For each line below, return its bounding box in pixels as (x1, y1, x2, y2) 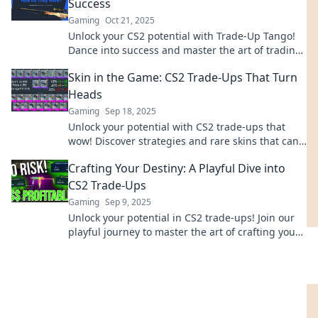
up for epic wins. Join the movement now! (68, 57, 265, 71)
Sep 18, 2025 (105, 105, 156, 117)
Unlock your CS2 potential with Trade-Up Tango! (68, 29, 295, 43)
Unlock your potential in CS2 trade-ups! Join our (68, 211, 295, 224)
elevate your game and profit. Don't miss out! (68, 148, 283, 162)
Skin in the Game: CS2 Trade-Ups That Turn (68, 70, 297, 85)
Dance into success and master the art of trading (68, 43, 302, 57)
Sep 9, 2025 (105, 196, 151, 208)
